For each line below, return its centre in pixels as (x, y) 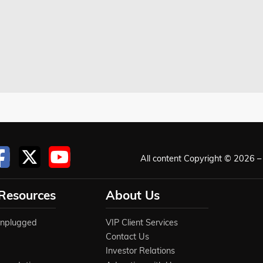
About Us (132, 195)
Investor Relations (140, 251)
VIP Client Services (141, 222)
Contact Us (127, 237)
